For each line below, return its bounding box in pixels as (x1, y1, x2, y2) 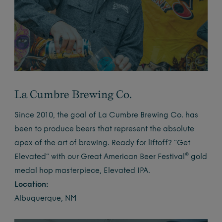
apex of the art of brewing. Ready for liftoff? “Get (14, 140, 191, 148)
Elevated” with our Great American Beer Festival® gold (14, 154, 208, 162)
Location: (14, 181, 49, 189)
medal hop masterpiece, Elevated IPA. (14, 167, 151, 175)
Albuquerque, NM (14, 195, 77, 203)
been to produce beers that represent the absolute (14, 126, 195, 134)
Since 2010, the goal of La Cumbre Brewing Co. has (14, 112, 199, 120)
